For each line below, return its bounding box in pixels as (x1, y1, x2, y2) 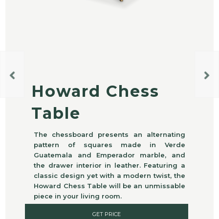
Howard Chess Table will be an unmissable (34, 181, 185, 190)
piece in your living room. (34, 192, 122, 200)
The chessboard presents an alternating (34, 130, 185, 138)
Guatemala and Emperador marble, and (34, 151, 185, 159)
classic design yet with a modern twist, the (34, 171, 185, 179)
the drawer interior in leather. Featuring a (34, 161, 185, 169)
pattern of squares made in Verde (34, 140, 185, 149)
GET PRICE (92, 210, 121, 218)
